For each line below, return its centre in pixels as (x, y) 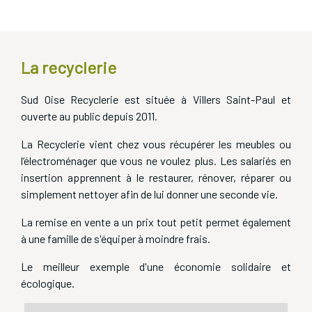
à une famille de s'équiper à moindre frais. (116, 239)
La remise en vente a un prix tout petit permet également (156, 222)
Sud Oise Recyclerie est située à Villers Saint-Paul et (156, 100)
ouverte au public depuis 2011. (89, 116)
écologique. (48, 283)
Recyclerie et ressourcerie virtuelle (87, 11)
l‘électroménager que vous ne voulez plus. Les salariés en (156, 161)
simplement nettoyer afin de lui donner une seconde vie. (150, 194)
